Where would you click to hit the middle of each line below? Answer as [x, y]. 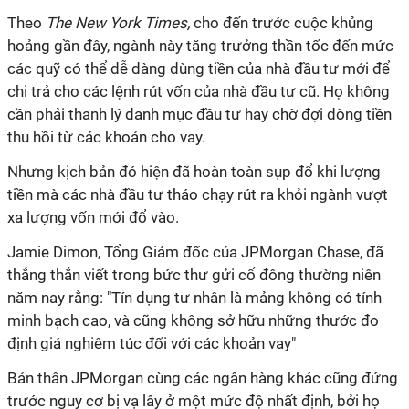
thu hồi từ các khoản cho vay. [106, 137]
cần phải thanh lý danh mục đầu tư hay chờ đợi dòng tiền [199, 114]
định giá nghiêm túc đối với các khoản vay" [152, 343]
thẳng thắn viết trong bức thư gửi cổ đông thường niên [194, 275]
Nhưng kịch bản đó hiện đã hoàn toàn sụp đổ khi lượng [194, 172]
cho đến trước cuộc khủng [282, 23]
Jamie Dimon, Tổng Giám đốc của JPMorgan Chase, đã [195, 252]
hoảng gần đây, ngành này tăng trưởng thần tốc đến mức [200, 46]
